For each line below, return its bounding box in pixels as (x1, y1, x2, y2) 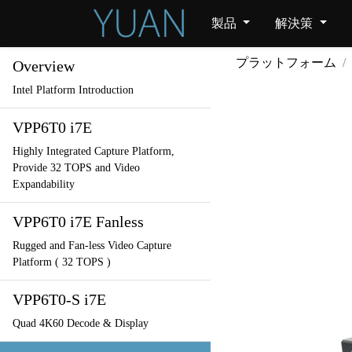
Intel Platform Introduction (13, 84, 134, 96)
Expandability (13, 178, 75, 190)
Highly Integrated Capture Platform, (13, 145, 174, 157)
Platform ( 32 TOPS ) (13, 256, 111, 268)
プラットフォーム (235, 56, 336, 69)
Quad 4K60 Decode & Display (13, 317, 148, 329)
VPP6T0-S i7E (13, 291, 106, 308)
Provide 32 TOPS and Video (13, 162, 140, 174)
